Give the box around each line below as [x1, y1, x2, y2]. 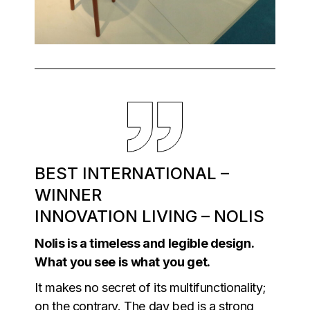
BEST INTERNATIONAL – [35, 163, 230, 183]
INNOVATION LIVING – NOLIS [35, 206, 265, 226]
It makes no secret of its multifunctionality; [35, 280, 267, 295]
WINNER [35, 184, 102, 205]
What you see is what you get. [35, 254, 210, 269]
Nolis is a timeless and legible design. [35, 235, 254, 250]
